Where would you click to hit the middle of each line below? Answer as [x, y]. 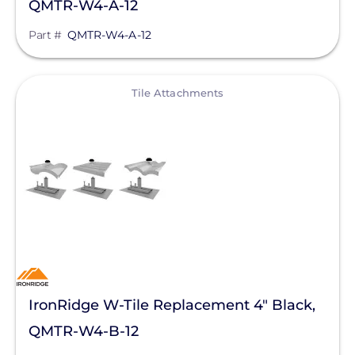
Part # [45, 35]
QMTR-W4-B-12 [84, 331]
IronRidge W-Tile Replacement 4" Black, [172, 305]
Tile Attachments [177, 93]
